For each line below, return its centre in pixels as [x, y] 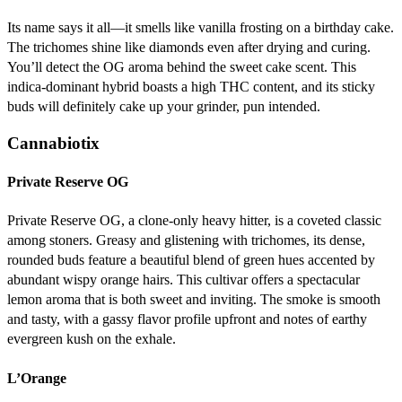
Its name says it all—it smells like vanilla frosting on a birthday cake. [201, 28]
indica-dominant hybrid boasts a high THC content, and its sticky [191, 87]
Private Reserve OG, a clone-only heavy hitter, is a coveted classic [194, 221]
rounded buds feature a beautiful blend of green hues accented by [191, 260]
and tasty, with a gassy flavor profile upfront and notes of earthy [187, 319]
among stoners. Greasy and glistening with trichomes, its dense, [186, 240]
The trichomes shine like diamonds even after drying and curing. [189, 48]
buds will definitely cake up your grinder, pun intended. [164, 107]
